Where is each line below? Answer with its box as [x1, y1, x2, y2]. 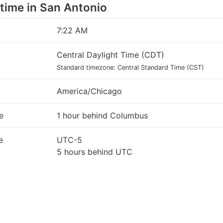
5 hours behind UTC [57, 147, 132, 157]
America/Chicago [57, 86, 122, 96]
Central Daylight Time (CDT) [57, 50, 164, 60]
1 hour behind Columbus [57, 111, 148, 120]
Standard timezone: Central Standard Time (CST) [57, 64, 204, 71]
